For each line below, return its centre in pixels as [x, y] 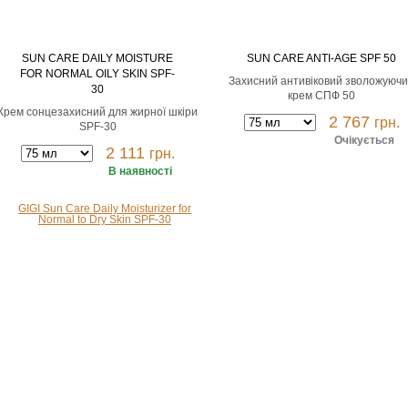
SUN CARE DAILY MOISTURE [97, 58]
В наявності [140, 171]
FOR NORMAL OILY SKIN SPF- [97, 74]
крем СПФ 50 [321, 96]
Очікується [364, 140]
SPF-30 [97, 127]
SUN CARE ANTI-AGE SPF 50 [321, 58]
